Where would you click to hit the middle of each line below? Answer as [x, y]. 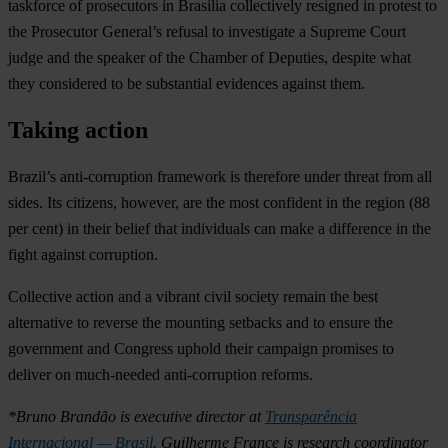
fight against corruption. [83, 255]
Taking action [78, 130]
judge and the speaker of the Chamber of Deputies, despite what [209, 58]
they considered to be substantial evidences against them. [186, 84]
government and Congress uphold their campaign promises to [201, 349]
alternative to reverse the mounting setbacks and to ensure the [200, 323]
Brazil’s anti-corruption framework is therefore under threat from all [220, 177]
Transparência [311, 417]
